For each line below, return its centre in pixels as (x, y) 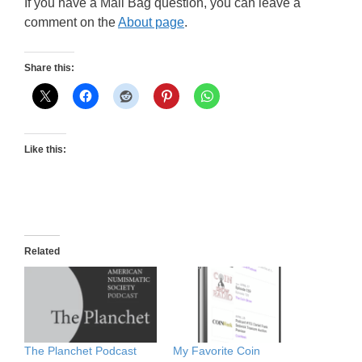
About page (151, 23)
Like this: (45, 150)
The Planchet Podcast (80, 351)
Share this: (49, 68)
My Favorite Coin (217, 351)
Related (42, 252)
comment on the (71, 23)
